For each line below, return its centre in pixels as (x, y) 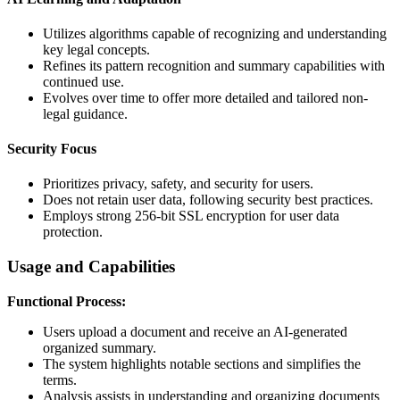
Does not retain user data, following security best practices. (208, 200)
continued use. (83, 81)
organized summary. (100, 347)
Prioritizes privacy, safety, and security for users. (178, 184)
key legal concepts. (96, 49)
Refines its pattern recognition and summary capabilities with (214, 65)
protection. (73, 232)
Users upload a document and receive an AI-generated (195, 331)
